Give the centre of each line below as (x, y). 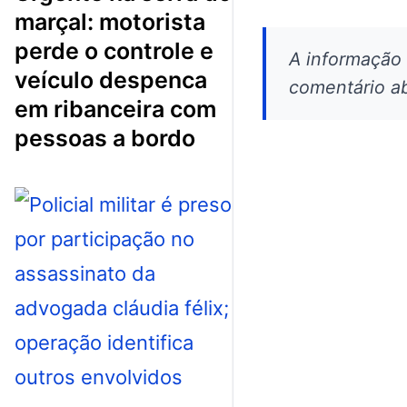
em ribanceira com (115, 109)
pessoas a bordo (105, 138)
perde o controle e (114, 50)
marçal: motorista (110, 21)
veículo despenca (111, 79)
